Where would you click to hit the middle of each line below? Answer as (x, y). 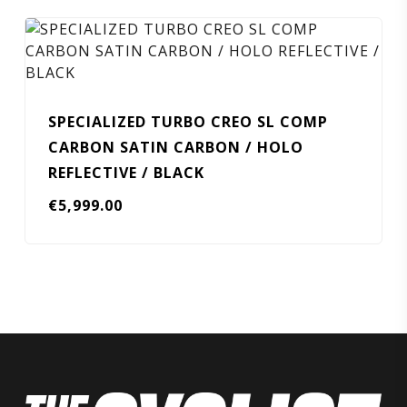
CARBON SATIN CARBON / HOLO (175, 147)
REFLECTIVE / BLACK (126, 173)
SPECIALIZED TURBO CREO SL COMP (188, 122)
